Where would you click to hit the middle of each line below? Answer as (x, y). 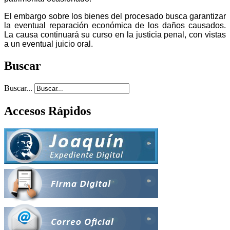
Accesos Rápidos (47, 111)
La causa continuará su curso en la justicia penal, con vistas (115, 34)
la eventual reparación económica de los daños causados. (115, 25)
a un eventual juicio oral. (49, 44)
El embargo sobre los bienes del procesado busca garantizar (115, 16)
